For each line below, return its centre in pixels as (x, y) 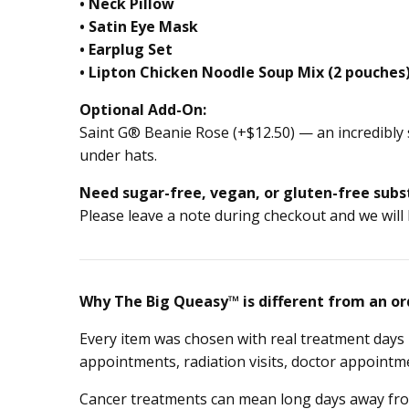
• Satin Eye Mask (139, 27)
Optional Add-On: (143, 110)
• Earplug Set (126, 50)
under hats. (118, 156)
